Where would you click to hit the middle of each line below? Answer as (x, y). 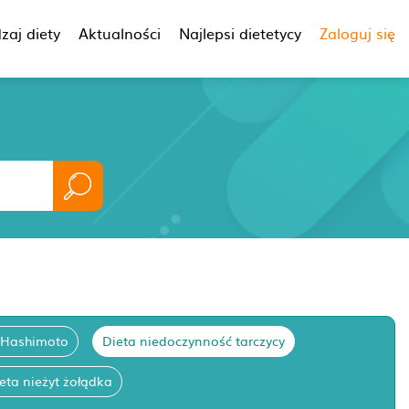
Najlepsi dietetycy (240, 33)
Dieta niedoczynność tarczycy (194, 341)
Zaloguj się (357, 33)
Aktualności (120, 33)
